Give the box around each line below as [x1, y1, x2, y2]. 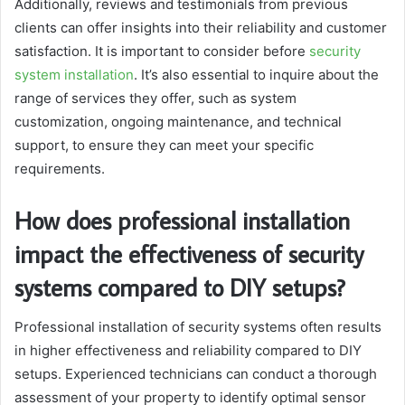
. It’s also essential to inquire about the [134, 65, 379, 83]
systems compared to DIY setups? [14, 270, 345, 303]
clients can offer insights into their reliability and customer [14, 18, 387, 36]
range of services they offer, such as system [14, 89, 297, 107]
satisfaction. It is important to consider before [14, 42, 309, 60]
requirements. [14, 159, 105, 177]
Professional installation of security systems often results [14, 318, 381, 336]
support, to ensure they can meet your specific [14, 136, 314, 154]
